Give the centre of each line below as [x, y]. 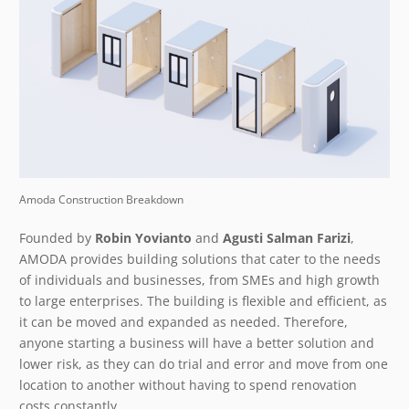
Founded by [57, 237]
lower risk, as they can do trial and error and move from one [204, 363]
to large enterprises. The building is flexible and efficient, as [203, 300]
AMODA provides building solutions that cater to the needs [200, 258]
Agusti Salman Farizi [287, 237]
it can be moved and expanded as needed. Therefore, [184, 321]
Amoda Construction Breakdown [101, 199]
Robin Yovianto [143, 237]
